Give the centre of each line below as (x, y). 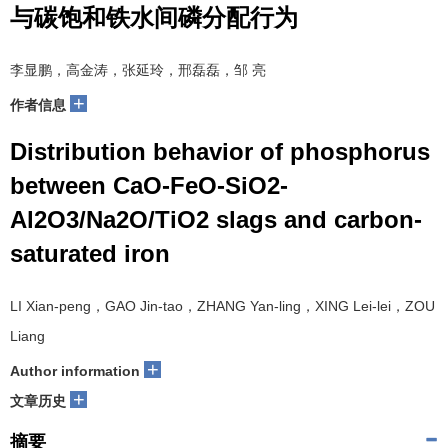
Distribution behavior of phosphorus (220, 151)
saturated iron (90, 253)
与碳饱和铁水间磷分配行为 (154, 17)
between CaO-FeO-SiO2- (149, 185)
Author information (75, 371)
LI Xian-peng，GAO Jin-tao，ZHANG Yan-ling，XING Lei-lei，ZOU (222, 306)
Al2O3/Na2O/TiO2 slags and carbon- (216, 219)
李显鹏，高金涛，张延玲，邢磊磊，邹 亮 (138, 70)
